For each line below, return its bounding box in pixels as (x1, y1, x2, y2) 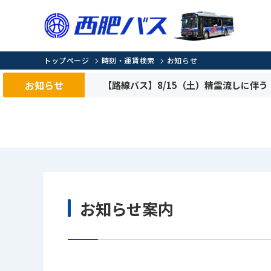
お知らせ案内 (80, 197, 174, 220)
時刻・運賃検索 (101, 55, 155, 65)
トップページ (44, 55, 90, 65)
